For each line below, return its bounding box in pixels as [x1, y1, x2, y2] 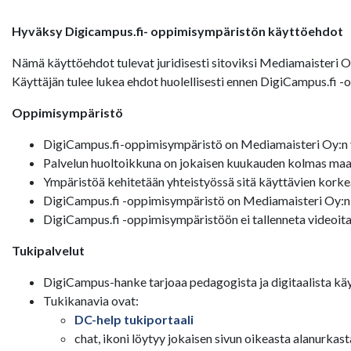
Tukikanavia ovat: [43, 293, 139, 308]
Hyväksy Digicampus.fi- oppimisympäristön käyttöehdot [12, 24, 343, 38]
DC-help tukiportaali [74, 312, 194, 327]
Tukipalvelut [12, 243, 85, 258]
